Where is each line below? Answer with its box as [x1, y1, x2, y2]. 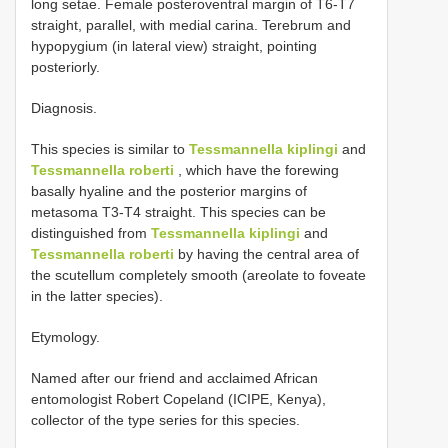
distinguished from [31, 224, 151, 241]
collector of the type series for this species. [31, 411, 300, 428]
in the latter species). [31, 287, 163, 304]
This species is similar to [31, 140, 189, 157]
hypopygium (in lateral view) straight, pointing [31, 37, 317, 54]
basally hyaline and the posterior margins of [31, 182, 307, 199]
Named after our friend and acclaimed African [31, 369, 318, 386]
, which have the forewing [174, 161, 339, 178]
